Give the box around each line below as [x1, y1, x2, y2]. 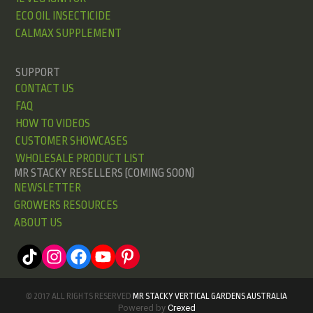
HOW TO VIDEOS [15, 117, 90, 131]
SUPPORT [15, 66, 60, 80]
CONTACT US [15, 82, 74, 96]
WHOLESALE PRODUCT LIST [15, 152, 145, 166]
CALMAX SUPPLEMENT [15, 27, 122, 41]
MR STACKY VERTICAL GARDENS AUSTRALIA [131, 291, 287, 302]
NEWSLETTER [14, 182, 81, 195]
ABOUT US [14, 217, 62, 230]
